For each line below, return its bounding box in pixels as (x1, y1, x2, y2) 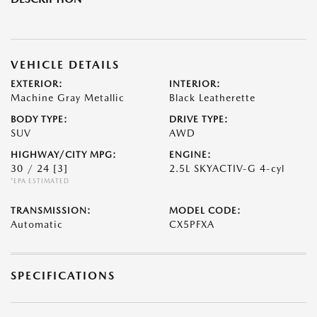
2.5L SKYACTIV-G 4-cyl (169, 163, 284, 174)
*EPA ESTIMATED (11, 177, 69, 185)
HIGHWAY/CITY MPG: (11, 149, 117, 160)
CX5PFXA (169, 219, 214, 230)
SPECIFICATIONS (11, 269, 115, 282)
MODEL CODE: (169, 205, 241, 216)
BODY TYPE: (11, 114, 68, 125)
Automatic (11, 219, 63, 230)
